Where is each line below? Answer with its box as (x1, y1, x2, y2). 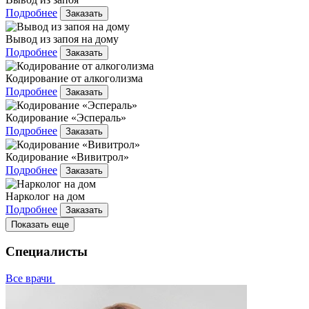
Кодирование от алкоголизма (6, 72, 143, 84)
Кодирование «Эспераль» (6, 111, 126, 123)
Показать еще (11, 219, 69, 230)
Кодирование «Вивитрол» (6, 150, 129, 163)
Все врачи (6, 272, 55, 284)
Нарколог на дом (6, 190, 85, 202)
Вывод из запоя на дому (6, 32, 119, 45)
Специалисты (6, 244, 88, 259)
